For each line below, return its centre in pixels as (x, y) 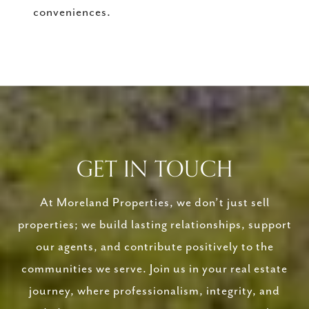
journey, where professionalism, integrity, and (154, 291)
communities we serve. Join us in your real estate (154, 269)
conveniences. (72, 13)
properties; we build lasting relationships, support (154, 225)
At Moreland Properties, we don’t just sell (154, 203)
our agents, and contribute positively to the (154, 247)
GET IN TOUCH (154, 170)
